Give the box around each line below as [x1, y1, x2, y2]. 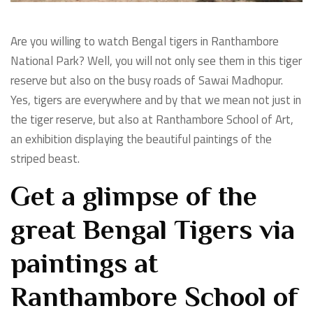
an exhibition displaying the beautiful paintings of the [10, 130, 272, 149]
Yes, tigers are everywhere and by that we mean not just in [10, 91, 301, 110]
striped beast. [10, 150, 80, 168]
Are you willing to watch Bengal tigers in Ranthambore [10, 32, 279, 51]
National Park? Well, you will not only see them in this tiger [10, 52, 302, 71]
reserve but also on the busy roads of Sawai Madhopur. [10, 71, 283, 90]
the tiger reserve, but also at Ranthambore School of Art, [10, 110, 293, 129]
